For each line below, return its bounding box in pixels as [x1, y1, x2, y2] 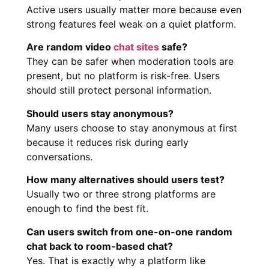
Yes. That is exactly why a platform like [26, 254, 205, 267]
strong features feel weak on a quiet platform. [26, 18, 236, 30]
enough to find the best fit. [26, 202, 148, 215]
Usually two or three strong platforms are [26, 188, 216, 201]
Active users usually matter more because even [26, 4, 241, 16]
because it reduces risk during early [26, 136, 189, 148]
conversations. [26, 150, 92, 163]
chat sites [113, 41, 159, 53]
